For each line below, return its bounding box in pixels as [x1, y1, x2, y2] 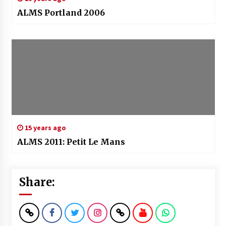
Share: [19, 175, 55, 190]
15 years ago [23, 123, 66, 133]
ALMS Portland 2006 [17, 8, 105, 18]
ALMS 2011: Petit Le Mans [17, 137, 125, 147]
